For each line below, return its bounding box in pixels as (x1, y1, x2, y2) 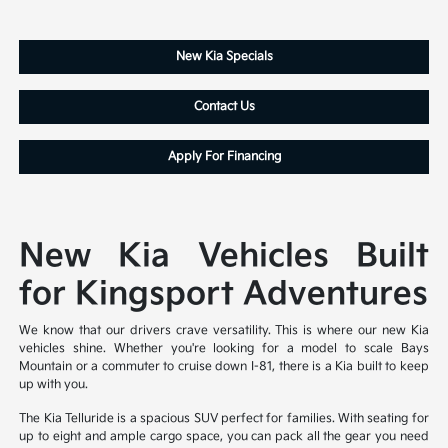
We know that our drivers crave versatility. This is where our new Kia (19, 323, 429, 339)
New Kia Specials (175, 49, 273, 65)
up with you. (19, 377, 89, 393)
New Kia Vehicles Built (19, 237, 429, 277)
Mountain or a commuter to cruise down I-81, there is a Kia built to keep (19, 359, 429, 375)
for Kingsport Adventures (19, 275, 429, 315)
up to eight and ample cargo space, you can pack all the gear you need (19, 429, 429, 445)
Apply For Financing (167, 149, 281, 165)
